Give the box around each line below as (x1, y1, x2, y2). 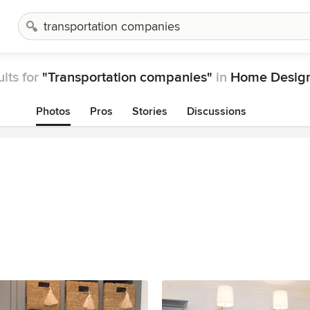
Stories (132, 104, 167, 118)
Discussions (187, 104, 246, 118)
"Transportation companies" (42, 69, 212, 86)
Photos (36, 104, 71, 118)
